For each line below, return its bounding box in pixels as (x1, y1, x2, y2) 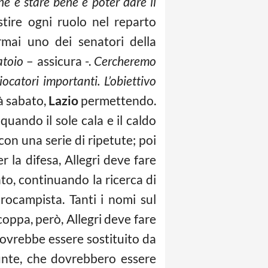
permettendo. (78, 93, 156, 108)
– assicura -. (23, 53, 94, 68)
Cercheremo (94, 53, 156, 68)
